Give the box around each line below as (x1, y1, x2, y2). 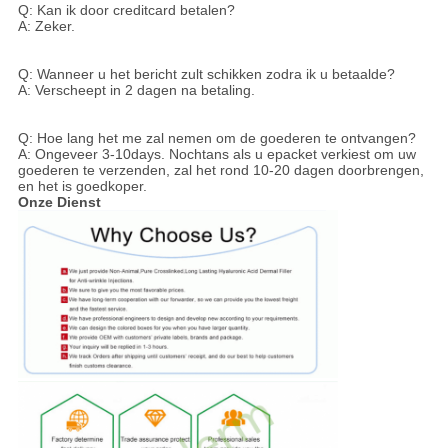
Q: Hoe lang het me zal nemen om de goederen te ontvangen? (17, 129, 416, 146)
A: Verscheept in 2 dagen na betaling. (17, 81, 255, 98)
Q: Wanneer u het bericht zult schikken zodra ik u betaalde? (17, 65, 395, 82)
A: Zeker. (17, 17, 75, 34)
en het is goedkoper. (17, 177, 147, 194)
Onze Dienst (17, 193, 101, 210)
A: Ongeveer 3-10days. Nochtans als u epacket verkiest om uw (17, 145, 416, 162)
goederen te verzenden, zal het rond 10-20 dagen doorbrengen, (17, 161, 424, 178)
